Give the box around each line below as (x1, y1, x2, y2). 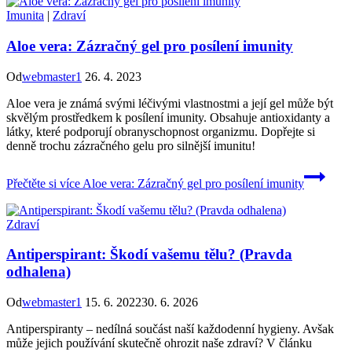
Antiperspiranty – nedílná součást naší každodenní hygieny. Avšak (6, 322, 334, 336)
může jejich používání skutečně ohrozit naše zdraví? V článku (6, 336, 312, 350)
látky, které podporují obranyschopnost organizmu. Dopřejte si (6, 124, 315, 138)
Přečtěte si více (6, 176, 80, 190)
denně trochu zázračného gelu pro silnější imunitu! (6, 138, 255, 152)
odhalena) (6, 263, 71, 280)
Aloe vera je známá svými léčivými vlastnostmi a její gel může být (6, 96, 333, 110)
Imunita (6, 9, 44, 23)
